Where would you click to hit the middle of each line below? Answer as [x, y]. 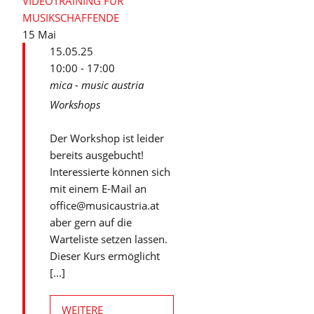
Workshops [75, 104]
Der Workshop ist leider [107, 138]
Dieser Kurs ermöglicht [105, 256]
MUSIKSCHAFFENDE [71, 18]
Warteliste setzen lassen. [111, 239]
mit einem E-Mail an [98, 189]
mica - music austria [97, 85]
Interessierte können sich [110, 172]
